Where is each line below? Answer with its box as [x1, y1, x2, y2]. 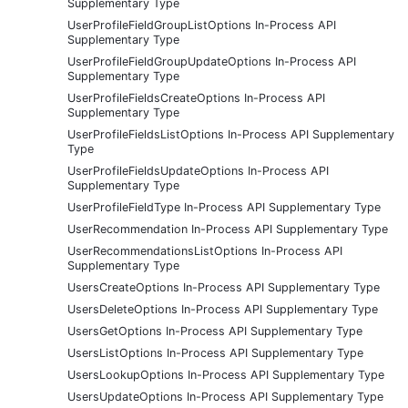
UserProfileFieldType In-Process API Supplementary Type [67, 199, 381, 214]
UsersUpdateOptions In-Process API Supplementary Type [67, 389, 383, 403]
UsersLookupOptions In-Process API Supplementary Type [67, 367, 384, 382]
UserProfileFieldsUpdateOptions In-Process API [67, 163, 329, 178]
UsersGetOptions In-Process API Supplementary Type [67, 323, 362, 338]
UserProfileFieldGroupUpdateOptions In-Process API [67, 54, 356, 68]
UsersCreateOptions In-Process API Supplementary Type [67, 280, 380, 294]
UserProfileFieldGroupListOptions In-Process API [67, 17, 336, 32]
